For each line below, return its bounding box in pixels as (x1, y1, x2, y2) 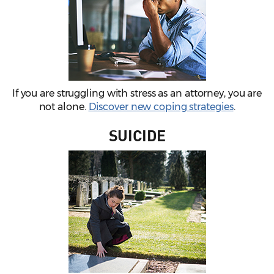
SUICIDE (108, 125, 166, 145)
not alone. (39, 101, 89, 113)
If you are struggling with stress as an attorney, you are (12, 87, 262, 100)
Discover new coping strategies (88, 101, 234, 113)
